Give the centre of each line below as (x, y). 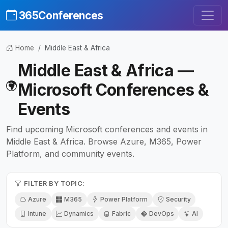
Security (178, 199)
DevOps (161, 214)
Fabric (121, 214)
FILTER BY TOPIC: (54, 184)
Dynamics (79, 214)
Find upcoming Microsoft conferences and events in (107, 130)
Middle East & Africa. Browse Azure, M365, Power (104, 142)
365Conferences (61, 15)
